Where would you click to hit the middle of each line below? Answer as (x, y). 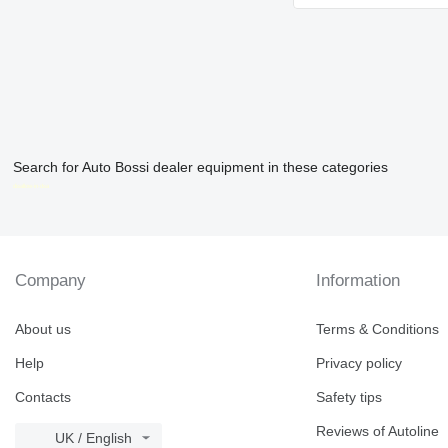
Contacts (43, 397)
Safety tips (349, 397)
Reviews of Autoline (378, 431)
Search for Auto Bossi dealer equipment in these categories (200, 167)
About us (43, 329)
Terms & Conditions (378, 329)
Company (50, 280)
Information (358, 280)
